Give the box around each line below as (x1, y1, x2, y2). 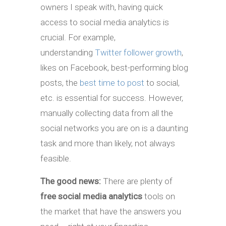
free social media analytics (40, 191, 142, 201)
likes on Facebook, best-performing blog (40, 62, 188, 73)
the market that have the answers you (40, 206, 181, 216)
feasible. (40, 153, 71, 163)
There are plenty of (101, 176, 173, 186)
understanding (40, 47, 95, 58)
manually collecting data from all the (40, 107, 173, 118)
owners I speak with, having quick (40, 2, 163, 12)
